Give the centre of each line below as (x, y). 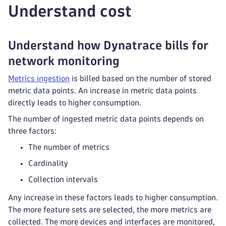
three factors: (32, 131)
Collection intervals (63, 179)
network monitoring (64, 61)
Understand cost (70, 11)
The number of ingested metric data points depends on (106, 119)
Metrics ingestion (39, 78)
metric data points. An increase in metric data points (102, 91)
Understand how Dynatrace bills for (108, 45)
